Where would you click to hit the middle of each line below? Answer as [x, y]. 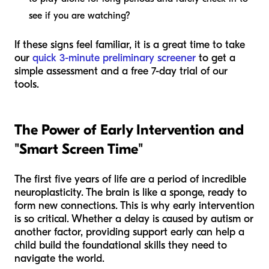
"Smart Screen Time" [79, 149]
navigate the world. [59, 258]
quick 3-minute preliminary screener [114, 58]
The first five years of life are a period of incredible [130, 179]
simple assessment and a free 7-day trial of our [121, 71]
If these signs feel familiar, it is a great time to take [130, 44]
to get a [216, 58]
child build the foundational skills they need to [121, 245]
